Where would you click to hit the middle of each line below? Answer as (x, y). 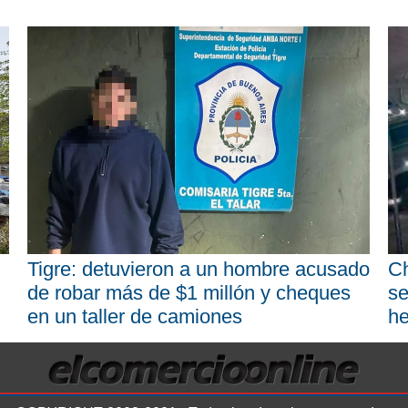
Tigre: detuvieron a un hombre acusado (199, 270)
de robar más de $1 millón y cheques (189, 293)
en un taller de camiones (135, 317)
